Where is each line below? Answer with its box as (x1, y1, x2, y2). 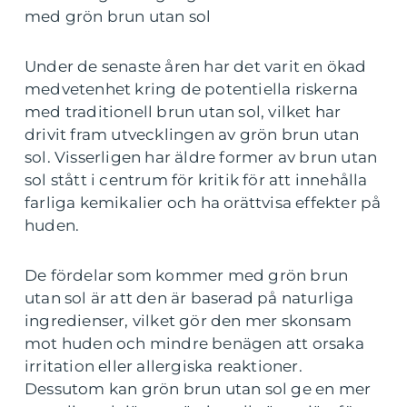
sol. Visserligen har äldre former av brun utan (25, 148, 378, 167)
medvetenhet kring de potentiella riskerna (25, 80, 359, 99)
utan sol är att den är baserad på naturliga (25, 289, 354, 308)
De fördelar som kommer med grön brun (25, 266, 349, 285)
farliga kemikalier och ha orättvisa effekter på (25, 194, 382, 213)
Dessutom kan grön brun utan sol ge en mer (25, 380, 372, 399)
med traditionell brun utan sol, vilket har (25, 103, 342, 122)
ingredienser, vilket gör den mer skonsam (25, 312, 352, 331)
